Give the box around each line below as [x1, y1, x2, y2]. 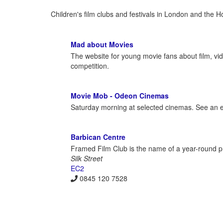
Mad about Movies [71, 39, 133, 49]
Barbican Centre [71, 132, 125, 142]
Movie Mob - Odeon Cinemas [71, 90, 169, 101]
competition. [71, 60, 109, 71]
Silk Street [71, 153, 103, 164]
